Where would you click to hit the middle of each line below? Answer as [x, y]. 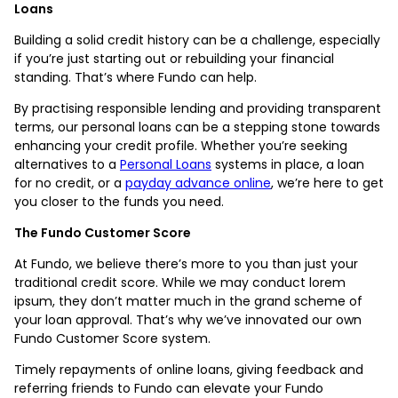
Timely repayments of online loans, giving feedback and [189, 369]
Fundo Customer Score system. [114, 338]
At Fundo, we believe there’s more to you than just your [186, 263]
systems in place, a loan [288, 164]
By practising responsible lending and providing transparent [198, 108]
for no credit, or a [70, 183]
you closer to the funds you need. [119, 201]
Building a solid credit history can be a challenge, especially [197, 40]
